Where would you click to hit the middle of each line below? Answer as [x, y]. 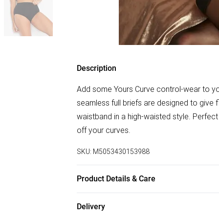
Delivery [91, 207]
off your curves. [104, 130]
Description [97, 68]
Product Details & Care [116, 179]
